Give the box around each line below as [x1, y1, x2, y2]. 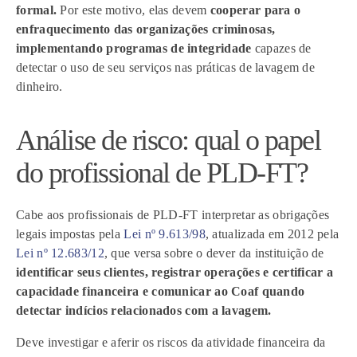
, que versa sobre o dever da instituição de [104, 246, 324, 260]
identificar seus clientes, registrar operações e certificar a [16, 265, 334, 279]
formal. [16, 3, 57, 17]
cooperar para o [210, 3, 301, 17]
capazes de [251, 41, 312, 55]
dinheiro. [16, 80, 63, 93]
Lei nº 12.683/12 [16, 246, 104, 260]
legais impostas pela [16, 227, 124, 241]
